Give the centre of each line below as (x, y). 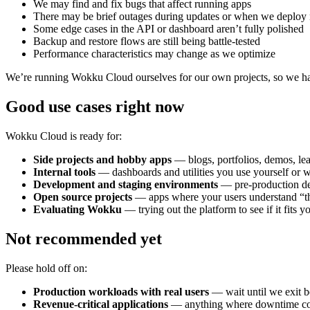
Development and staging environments (126, 184)
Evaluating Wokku (77, 209)
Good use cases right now (95, 107)
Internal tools (64, 172)
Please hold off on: (46, 268)
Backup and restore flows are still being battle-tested (147, 42)
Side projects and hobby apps (102, 159)
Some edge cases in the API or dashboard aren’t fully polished (168, 29)
